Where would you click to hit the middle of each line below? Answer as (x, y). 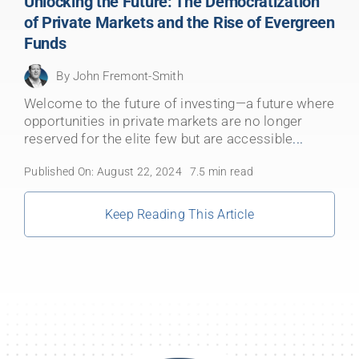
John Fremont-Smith (128, 76)
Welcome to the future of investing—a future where (179, 103)
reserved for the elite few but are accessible (158, 139)
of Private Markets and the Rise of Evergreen (179, 22)
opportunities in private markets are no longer (163, 121)
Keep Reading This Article (179, 214)
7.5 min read (222, 171)
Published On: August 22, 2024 (103, 171)
